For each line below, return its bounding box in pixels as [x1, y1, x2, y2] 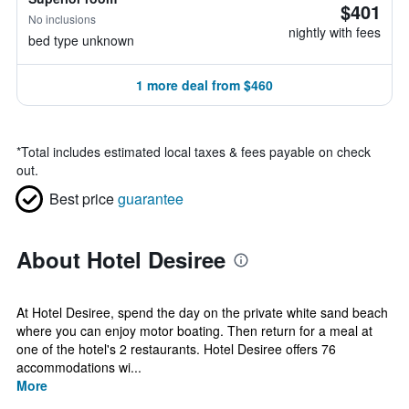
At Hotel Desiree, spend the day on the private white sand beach [16, 303, 388, 321]
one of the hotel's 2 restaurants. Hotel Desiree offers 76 [16, 340, 336, 358]
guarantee [118, 188, 184, 209]
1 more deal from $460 [136, 76, 273, 94]
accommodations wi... [16, 358, 142, 376]
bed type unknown [28, 31, 134, 49]
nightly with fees [288, 23, 381, 41]
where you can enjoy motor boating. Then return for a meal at [16, 321, 372, 340]
